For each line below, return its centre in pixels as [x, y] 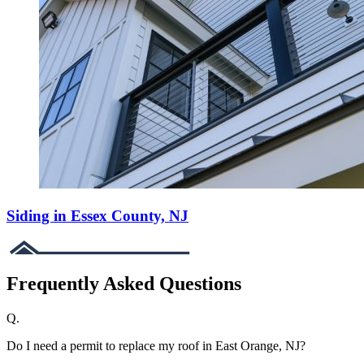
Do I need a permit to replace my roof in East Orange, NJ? [156, 346]
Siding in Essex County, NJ [97, 215]
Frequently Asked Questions [124, 284]
